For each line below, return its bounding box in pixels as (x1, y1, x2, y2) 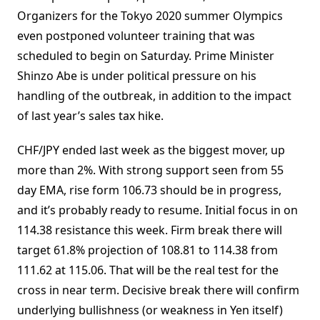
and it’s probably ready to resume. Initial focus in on (17, 202, 298, 219)
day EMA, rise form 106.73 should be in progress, (17, 182, 281, 199)
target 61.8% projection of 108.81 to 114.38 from (17, 242, 278, 259)
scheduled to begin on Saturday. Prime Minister (17, 48, 274, 64)
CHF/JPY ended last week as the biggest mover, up (17, 142, 285, 159)
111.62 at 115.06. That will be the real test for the (17, 262, 279, 279)
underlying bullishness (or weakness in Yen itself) (17, 302, 283, 319)
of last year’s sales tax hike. (17, 108, 164, 124)
